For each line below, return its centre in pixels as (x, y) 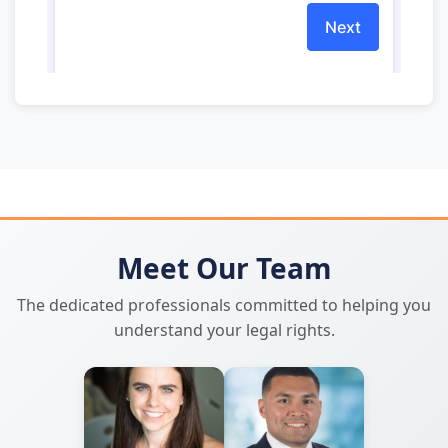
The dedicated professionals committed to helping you (224, 305)
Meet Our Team (224, 268)
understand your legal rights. (224, 330)
